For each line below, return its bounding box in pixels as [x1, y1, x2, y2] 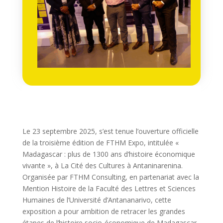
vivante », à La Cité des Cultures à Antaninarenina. [22, 161, 183, 171]
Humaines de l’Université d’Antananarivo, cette [22, 195, 171, 205]
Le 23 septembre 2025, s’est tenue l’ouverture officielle [22, 126, 199, 136]
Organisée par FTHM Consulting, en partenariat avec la [22, 172, 199, 182]
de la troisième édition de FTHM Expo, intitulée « [22, 138, 179, 148]
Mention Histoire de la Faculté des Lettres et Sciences [22, 184, 196, 194]
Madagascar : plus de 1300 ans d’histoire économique [22, 149, 195, 159]
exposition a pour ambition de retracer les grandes [22, 207, 185, 217]
